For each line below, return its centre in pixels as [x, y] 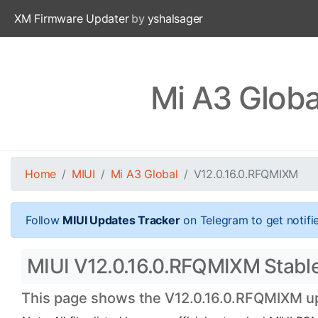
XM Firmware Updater [72, 18]
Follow [44, 220]
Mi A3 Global [144, 174]
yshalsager [175, 18]
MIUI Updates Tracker [121, 220]
